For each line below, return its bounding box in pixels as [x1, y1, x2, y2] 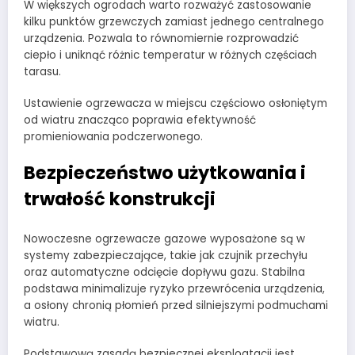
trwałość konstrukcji [24, 186, 216, 212]
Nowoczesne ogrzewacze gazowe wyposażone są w [24, 231, 305, 246]
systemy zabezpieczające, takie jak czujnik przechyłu [24, 247, 307, 263]
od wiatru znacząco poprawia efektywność [24, 113, 256, 128]
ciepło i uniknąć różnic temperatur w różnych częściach [24, 47, 317, 63]
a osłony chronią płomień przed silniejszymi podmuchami [24, 297, 328, 313]
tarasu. [24, 63, 61, 79]
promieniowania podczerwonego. [24, 129, 203, 145]
